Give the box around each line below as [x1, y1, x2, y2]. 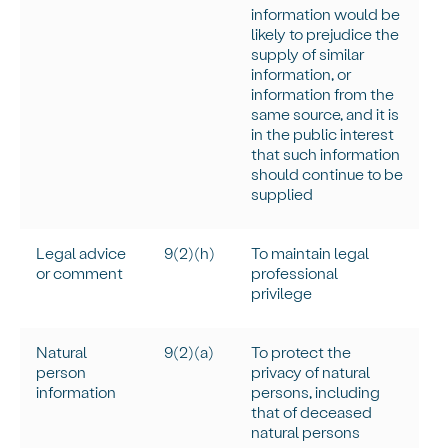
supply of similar [251, 44, 365, 64]
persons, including [251, 382, 381, 402]
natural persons [251, 422, 361, 442]
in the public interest [251, 124, 395, 144]
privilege [251, 283, 313, 303]
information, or [251, 64, 352, 84]
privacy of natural [251, 362, 371, 382]
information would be [251, 4, 401, 24]
